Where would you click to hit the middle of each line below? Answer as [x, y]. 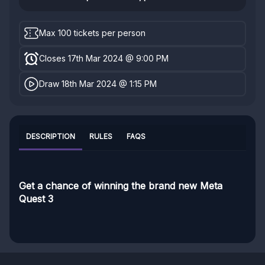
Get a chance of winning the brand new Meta [121, 186]
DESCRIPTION [51, 137]
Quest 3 [36, 199]
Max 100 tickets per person [93, 33]
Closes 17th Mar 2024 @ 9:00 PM [104, 59]
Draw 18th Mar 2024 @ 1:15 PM [98, 83]
